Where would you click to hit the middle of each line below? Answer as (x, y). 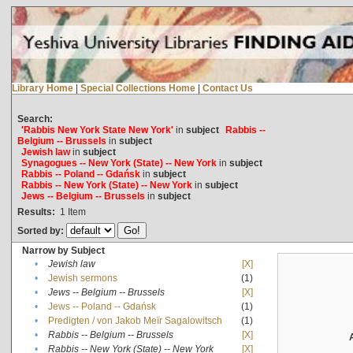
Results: (36, 212)
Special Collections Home (137, 88)
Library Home (42, 88)
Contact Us (227, 88)
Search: (35, 119)
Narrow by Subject (63, 250)
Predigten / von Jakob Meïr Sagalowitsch (135, 320)
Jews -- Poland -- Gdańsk (102, 306)
